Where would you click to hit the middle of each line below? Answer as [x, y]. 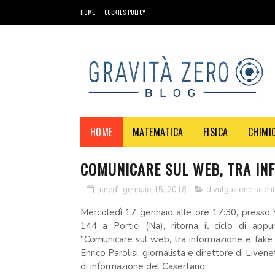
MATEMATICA [158, 132]
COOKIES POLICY [125, 12]
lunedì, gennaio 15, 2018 [141, 190]
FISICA [215, 132]
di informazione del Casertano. [143, 266]
